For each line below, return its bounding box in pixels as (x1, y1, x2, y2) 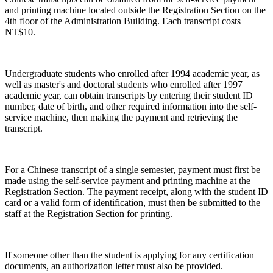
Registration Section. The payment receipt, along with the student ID (5, 186, 268, 197)
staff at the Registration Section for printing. (5, 208, 172, 219)
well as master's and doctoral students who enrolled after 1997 (5, 79, 243, 90)
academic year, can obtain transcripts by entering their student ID (5, 90, 253, 101)
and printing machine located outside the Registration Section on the (5, 4, 266, 15)
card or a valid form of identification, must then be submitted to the (5, 197, 260, 208)
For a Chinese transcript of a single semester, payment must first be (5, 164, 260, 175)
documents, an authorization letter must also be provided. (5, 260, 223, 271)
